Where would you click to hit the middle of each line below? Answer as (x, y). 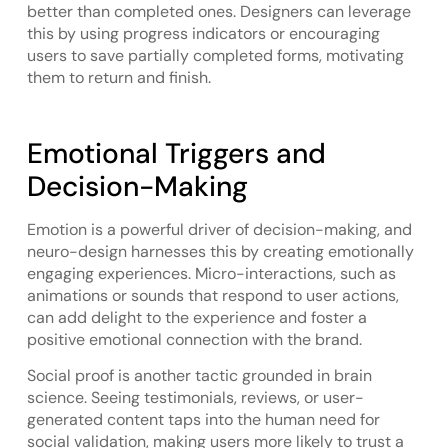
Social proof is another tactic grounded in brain (199, 376)
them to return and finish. (118, 78)
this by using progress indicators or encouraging (203, 34)
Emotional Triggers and (176, 153)
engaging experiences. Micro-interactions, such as (211, 273)
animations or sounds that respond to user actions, (212, 295)
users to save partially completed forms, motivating (215, 56)
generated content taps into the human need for (203, 420)
